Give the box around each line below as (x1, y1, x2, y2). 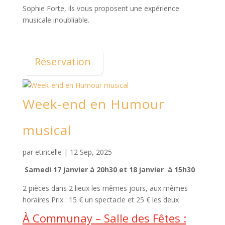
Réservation (34, 55, 91, 68)
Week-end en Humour (22, 95, 164, 113)
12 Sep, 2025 (69, 147, 112, 157)
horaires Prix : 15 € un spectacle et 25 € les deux (22, 195, 179, 204)
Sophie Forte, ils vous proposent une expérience (22, 4, 179, 13)
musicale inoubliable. (22, 15, 89, 25)
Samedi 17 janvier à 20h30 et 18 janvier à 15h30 (22, 165, 195, 174)
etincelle (35, 147, 62, 157)
